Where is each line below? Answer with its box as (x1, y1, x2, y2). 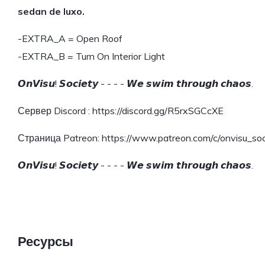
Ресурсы (18, 233, 73, 250)
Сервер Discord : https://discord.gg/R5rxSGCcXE (18, 105, 224, 117)
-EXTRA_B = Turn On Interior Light (18, 50, 165, 63)
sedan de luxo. (18, 5, 85, 18)
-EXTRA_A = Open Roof (18, 33, 122, 45)
